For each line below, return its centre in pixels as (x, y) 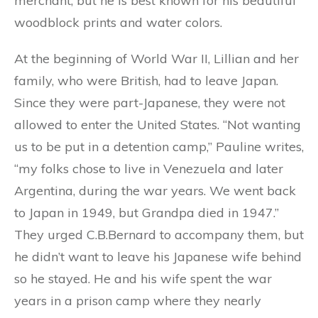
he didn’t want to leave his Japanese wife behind (158, 257)
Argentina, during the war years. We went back (155, 191)
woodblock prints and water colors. (118, 22)
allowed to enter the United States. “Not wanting (158, 125)
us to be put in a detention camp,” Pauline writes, (159, 147)
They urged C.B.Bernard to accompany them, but (159, 235)
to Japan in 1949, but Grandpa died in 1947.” (147, 213)
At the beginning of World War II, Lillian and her (157, 59)
